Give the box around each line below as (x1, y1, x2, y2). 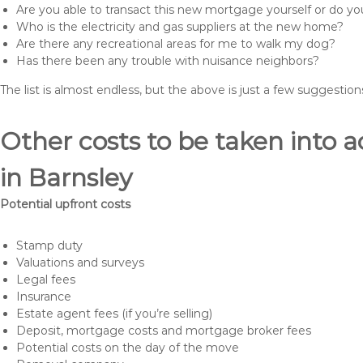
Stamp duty (16, 238, 83, 253)
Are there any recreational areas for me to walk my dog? (16, 36, 335, 51)
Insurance (16, 289, 71, 304)
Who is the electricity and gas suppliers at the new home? (16, 19, 344, 34)
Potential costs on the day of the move (16, 340, 239, 355)
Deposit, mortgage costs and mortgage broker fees (16, 323, 311, 338)
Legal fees (16, 272, 75, 287)
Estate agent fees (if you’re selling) (16, 306, 212, 321)
